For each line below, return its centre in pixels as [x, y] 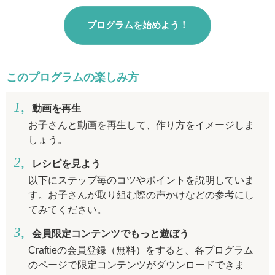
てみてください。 [68, 210]
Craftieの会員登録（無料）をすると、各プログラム [141, 250]
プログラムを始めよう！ [137, 25]
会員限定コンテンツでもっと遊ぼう [110, 234]
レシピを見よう [66, 164]
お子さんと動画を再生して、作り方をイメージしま [141, 125]
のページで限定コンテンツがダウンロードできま [136, 265]
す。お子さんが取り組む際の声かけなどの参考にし [141, 195]
